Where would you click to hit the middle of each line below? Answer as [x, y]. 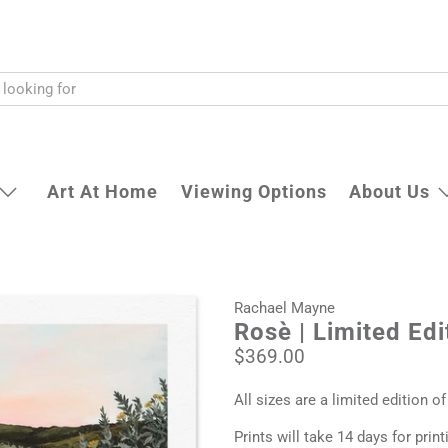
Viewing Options [253, 191]
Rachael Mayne [284, 308]
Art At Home [102, 191]
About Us [389, 191]
